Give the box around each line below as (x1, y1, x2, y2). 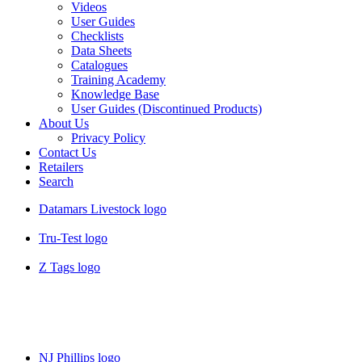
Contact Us (39, 145, 96, 160)
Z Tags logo (39, 260, 100, 275)
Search (39, 175, 74, 189)
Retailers (39, 160, 83, 175)
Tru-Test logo (39, 231, 107, 246)
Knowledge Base (71, 87, 159, 102)
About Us (39, 116, 89, 131)
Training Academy (71, 73, 166, 87)
